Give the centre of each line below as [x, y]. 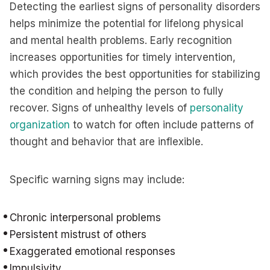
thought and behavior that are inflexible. [106, 142]
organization [40, 125]
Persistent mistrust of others [78, 234]
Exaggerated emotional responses [93, 251]
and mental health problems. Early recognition [121, 40]
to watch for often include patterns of [162, 125]
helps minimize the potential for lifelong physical [127, 24]
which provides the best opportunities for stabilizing [135, 74]
